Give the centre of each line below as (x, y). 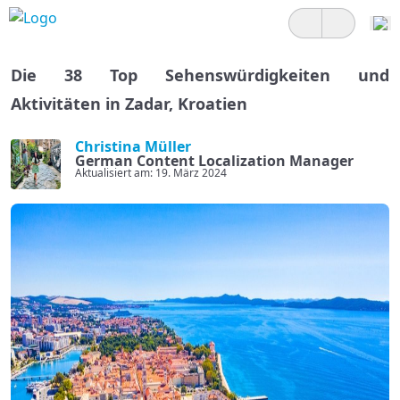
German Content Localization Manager (214, 161)
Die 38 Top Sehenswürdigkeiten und (200, 75)
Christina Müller (133, 146)
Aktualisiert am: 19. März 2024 (151, 173)
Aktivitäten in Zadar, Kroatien (129, 104)
